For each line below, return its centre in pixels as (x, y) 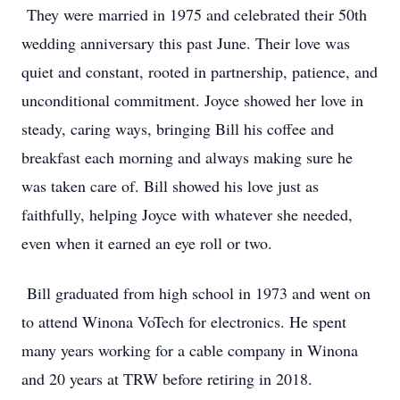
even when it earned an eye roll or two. (147, 243)
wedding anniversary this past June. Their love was (186, 43)
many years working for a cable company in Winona (190, 350)
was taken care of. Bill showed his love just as (170, 186)
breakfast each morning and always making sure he (187, 157)
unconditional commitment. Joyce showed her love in (192, 100)
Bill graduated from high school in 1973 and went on (196, 293)
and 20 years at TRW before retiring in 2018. (167, 379)
